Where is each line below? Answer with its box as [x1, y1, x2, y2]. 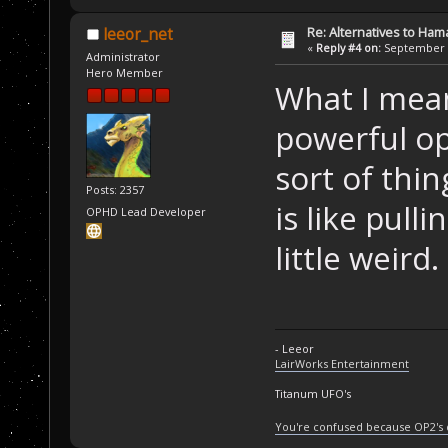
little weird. [274, 236, 439, 279]
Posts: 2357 [86, 182, 145, 198]
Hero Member [86, 65, 164, 81]
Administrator [86, 49, 161, 65]
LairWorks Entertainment [274, 355, 409, 371]
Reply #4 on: [316, 40, 382, 56]
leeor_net [102, 24, 173, 46]
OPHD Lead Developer [86, 203, 207, 219]
